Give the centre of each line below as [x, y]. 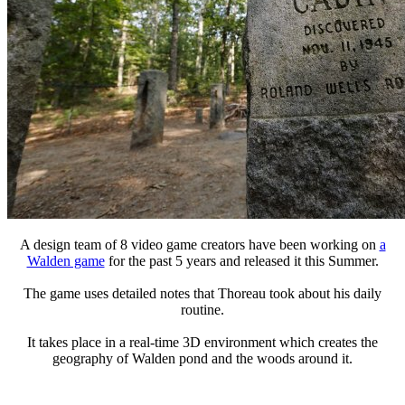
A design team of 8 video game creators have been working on [199, 244]
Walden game [66, 260]
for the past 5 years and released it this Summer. [241, 260]
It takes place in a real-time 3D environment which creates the [202, 342]
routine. [202, 309]
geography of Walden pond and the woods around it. [202, 358]
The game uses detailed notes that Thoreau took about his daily [202, 293]
